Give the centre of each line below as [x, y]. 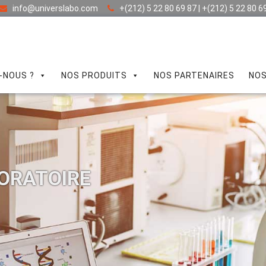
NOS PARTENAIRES [194, 75]
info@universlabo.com [55, 8]
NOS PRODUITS [94, 75]
